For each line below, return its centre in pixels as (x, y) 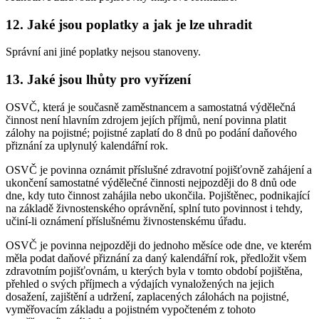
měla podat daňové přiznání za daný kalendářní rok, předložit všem (156, 258)
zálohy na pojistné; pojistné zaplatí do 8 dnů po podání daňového (151, 132)
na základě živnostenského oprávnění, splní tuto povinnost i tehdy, (154, 208)
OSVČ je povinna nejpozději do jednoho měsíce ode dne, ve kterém (158, 245)
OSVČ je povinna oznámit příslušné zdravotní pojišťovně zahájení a (159, 169)
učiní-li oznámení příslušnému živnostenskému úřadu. (126, 221)
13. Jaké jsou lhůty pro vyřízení (98, 79)
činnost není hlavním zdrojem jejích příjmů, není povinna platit (146, 120)
